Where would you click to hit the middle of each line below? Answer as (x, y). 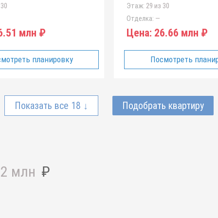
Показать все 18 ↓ (51, 106)
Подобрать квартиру (163, 106)
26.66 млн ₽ (180, 33)
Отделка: (140, 18)
